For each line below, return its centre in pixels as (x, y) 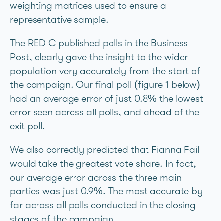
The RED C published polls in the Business (99, 43)
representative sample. (59, 19)
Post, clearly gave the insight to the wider (99, 57)
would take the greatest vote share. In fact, (103, 164)
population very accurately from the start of (105, 71)
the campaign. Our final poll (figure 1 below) (105, 85)
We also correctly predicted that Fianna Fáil (105, 150)
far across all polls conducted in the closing (103, 205)
